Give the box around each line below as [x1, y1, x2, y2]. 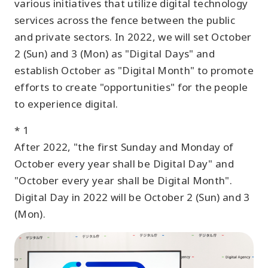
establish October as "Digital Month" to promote [14, 63, 254, 77]
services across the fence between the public [14, 13, 235, 27]
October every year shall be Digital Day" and [14, 156, 234, 170]
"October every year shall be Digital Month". [14, 173, 232, 187]
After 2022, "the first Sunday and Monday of [14, 139, 234, 154]
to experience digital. [14, 96, 118, 111]
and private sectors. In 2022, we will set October [14, 29, 252, 44]
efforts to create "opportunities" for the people [14, 80, 248, 94]
